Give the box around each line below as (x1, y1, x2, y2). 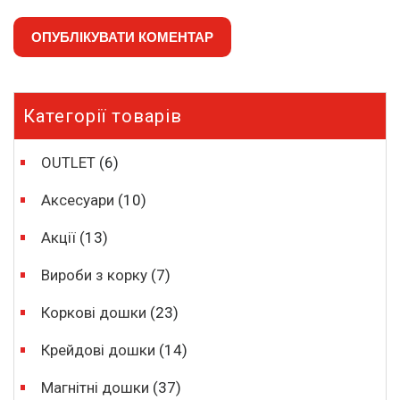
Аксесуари (41, 191, 115, 209)
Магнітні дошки (41, 379, 150, 396)
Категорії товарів (23, 105, 182, 127)
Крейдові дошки (41, 341, 156, 359)
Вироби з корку (41, 266, 148, 284)
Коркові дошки (41, 304, 147, 321)
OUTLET (41, 154, 96, 171)
